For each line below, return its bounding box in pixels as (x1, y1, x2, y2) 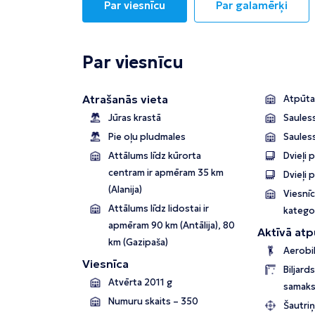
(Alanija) (108, 184, 142, 196)
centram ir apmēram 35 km (108, 167, 224, 179)
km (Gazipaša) (108, 236, 168, 249)
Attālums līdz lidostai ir (108, 202, 209, 215)
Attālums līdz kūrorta (108, 150, 201, 162)
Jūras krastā (108, 112, 161, 124)
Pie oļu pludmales (108, 131, 186, 143)
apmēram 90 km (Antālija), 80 (108, 219, 235, 232)
